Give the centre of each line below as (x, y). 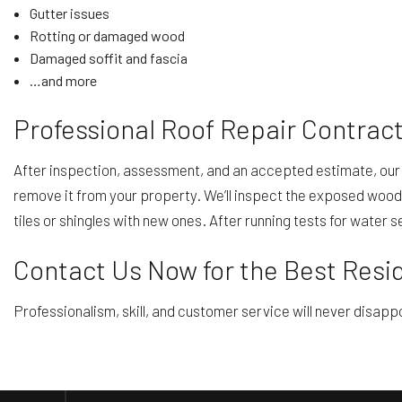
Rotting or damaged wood (107, 35)
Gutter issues (69, 13)
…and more (63, 80)
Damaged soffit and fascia (108, 57)
